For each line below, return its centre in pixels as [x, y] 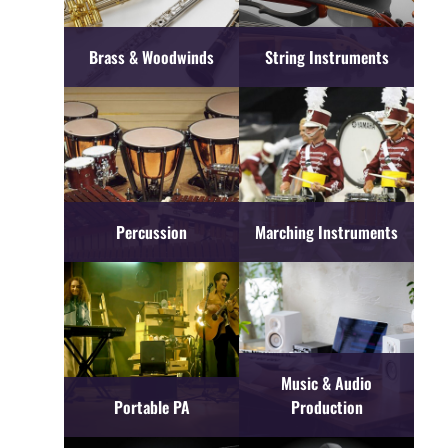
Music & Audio [326, 382]
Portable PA [151, 406]
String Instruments [326, 56]
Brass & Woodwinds [151, 56]
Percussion [151, 231]
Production [326, 406]
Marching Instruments [326, 231]
